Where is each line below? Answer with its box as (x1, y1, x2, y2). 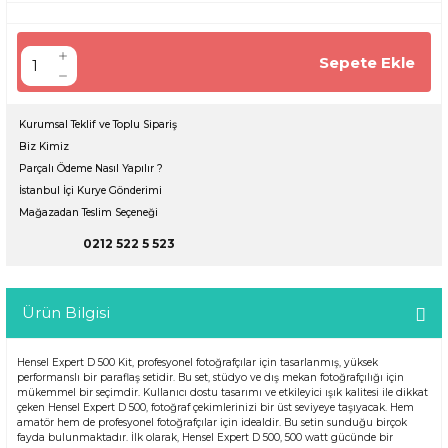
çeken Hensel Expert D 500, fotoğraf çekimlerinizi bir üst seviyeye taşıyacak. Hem (17, 401, 414, 415)
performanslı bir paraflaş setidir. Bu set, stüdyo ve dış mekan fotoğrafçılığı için (17, 371, 404, 385)
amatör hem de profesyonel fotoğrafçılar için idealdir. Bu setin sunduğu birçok (17, 416, 407, 430)
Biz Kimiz (19, 140, 69, 154)
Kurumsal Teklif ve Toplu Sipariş (19, 118, 177, 132)
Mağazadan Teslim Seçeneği (19, 206, 158, 220)
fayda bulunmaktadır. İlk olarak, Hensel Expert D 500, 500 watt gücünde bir (17, 431, 393, 445)
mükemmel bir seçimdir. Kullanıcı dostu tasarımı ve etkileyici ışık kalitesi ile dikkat (17, 386, 428, 400)
